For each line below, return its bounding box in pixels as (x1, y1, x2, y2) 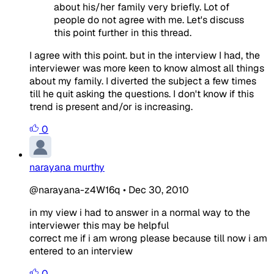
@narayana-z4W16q (29, 183, 120, 196)
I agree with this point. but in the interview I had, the (29, 48, 260, 62)
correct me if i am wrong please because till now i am (29, 231, 267, 245)
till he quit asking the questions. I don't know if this (29, 87, 254, 100)
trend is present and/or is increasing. (29, 100, 193, 113)
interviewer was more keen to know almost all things (29, 61, 264, 75)
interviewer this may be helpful (29, 218, 169, 232)
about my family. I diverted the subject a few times (29, 74, 256, 87)
